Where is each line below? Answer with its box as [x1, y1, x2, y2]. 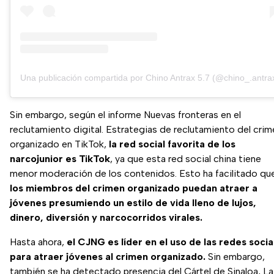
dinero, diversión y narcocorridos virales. [10, 212, 202, 224]
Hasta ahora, [10, 236, 67, 248]
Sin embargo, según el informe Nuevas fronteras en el [10, 109, 241, 121]
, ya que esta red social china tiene [110, 153, 261, 165]
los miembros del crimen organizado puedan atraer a [10, 182, 257, 194]
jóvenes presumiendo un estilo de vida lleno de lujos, [10, 197, 256, 209]
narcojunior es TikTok [10, 153, 110, 165]
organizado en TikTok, [10, 138, 109, 150]
